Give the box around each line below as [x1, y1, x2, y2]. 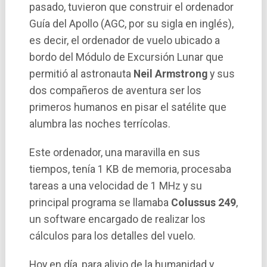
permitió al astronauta [29, 67, 133, 80]
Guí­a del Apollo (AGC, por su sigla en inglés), [29, 17, 234, 30]
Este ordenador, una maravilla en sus [29, 146, 200, 159]
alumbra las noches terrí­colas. [29, 117, 170, 130]
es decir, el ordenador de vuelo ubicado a [29, 34, 220, 46]
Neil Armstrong [133, 67, 207, 80]
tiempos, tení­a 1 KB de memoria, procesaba [29, 163, 231, 175]
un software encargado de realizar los [29, 213, 206, 225]
